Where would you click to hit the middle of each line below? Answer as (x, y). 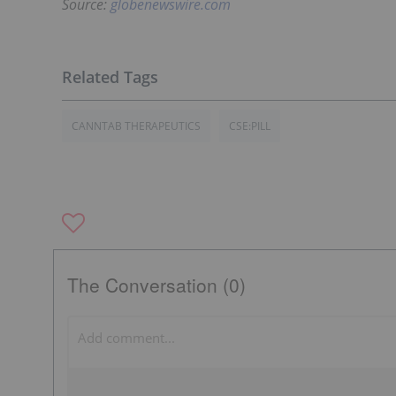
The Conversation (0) (156, 284)
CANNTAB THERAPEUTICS (136, 126)
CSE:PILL (250, 126)
